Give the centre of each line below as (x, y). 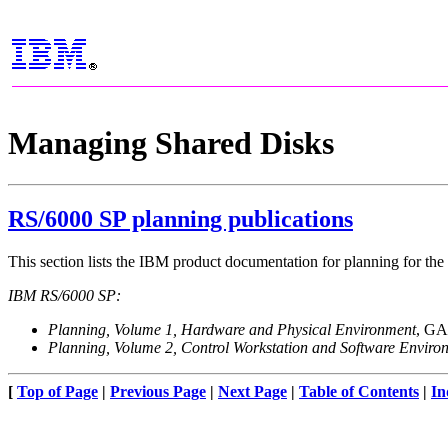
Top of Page (57, 391)
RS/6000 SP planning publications (180, 218)
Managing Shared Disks (171, 143)
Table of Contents (359, 391)
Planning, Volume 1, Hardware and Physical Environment (232, 329)
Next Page (252, 391)
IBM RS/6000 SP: (64, 295)
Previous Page (158, 391)
